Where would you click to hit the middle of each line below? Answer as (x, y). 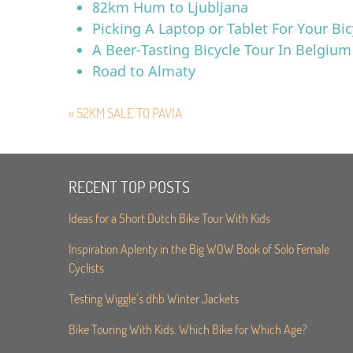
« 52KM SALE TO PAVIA (125, 113)
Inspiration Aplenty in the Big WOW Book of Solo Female (199, 249)
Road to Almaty (144, 71)
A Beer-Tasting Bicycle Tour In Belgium (222, 50)
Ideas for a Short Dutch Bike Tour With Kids (169, 218)
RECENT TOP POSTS (129, 187)
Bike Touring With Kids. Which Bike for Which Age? (188, 329)
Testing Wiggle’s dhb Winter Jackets (154, 298)
